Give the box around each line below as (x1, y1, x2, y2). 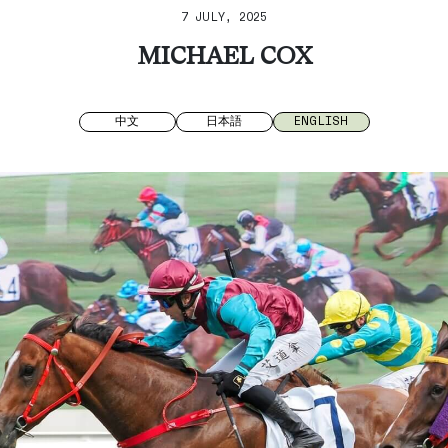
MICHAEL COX (136, 46, 312, 70)
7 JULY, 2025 (181, 10, 267, 23)
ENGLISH (294, 114, 348, 127)
